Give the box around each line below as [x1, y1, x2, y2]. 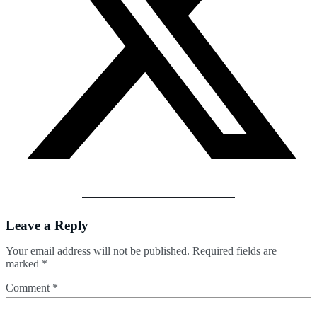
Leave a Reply [6, 217, 88, 233]
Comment [6, 281, 52, 294]
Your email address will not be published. [6, 244, 190, 257]
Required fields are [192, 244, 277, 257]
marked [6, 257, 42, 270]
